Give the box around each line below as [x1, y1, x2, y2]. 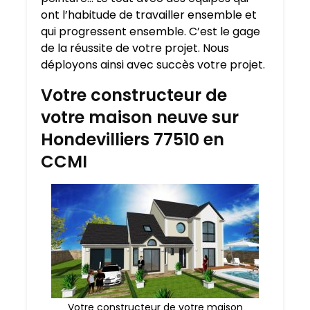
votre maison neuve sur [41, 106, 239, 129]
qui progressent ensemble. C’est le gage [41, 24, 260, 40]
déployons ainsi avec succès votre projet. [41, 57, 265, 73]
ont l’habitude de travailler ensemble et [41, 7, 257, 24]
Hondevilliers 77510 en [41, 128, 224, 152]
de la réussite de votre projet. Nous [41, 40, 229, 57]
